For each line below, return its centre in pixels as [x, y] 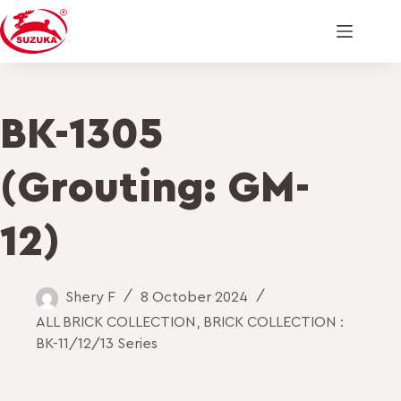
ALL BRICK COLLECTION [116, 322]
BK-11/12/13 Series [97, 343]
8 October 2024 [194, 297]
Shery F [90, 297]
